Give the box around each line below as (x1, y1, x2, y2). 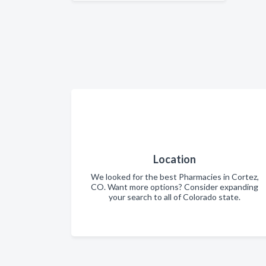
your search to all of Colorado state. (109, 192, 240, 202)
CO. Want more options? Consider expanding (91, 182, 258, 192)
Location (153, 153, 196, 166)
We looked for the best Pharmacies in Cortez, (90, 172, 259, 182)
